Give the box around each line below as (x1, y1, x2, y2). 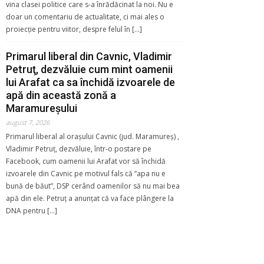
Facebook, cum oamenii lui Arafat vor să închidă (6, 156, 166, 166)
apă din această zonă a (6, 88, 116, 101)
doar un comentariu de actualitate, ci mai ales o (6, 11, 164, 22)
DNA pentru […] (6, 205, 57, 216)
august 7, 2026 (6, 117, 49, 127)
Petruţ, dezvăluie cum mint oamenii (6, 62, 173, 75)
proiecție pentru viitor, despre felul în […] (6, 24, 142, 34)
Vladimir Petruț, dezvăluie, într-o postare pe (6, 143, 151, 154)
